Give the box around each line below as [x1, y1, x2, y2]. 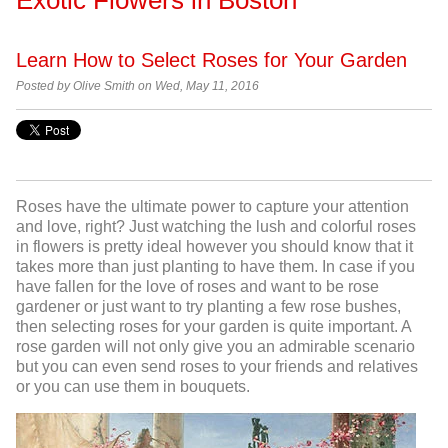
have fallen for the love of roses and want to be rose [16, 278, 379, 296]
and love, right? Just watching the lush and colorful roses [16, 218, 416, 236]
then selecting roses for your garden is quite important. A [16, 318, 411, 336]
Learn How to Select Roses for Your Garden [16, 48, 407, 71]
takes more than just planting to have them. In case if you [16, 258, 415, 276]
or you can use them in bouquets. [16, 378, 250, 396]
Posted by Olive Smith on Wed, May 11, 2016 [16, 79, 259, 92]
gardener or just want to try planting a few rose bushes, [16, 298, 401, 316]
